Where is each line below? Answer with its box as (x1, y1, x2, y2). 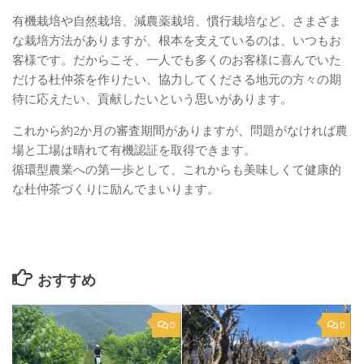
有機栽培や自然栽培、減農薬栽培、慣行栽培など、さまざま (12, 14, 341, 29)
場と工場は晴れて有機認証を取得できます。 (12, 143, 256, 158)
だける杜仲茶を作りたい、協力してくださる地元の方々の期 (12, 72, 341, 88)
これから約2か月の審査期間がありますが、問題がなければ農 (12, 123, 348, 139)
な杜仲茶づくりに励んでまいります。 (12, 182, 219, 197)
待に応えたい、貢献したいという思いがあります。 (12, 92, 292, 107)
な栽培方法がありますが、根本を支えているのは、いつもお (12, 33, 341, 49)
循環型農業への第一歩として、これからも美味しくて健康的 (12, 162, 341, 178)
